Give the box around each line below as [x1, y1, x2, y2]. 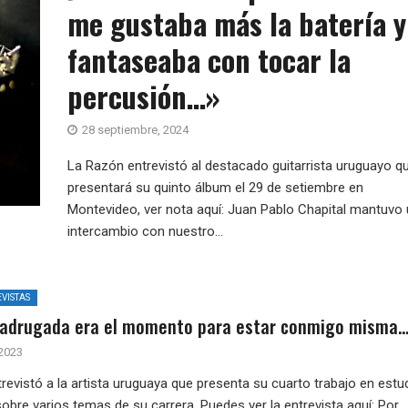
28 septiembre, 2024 [82, 123, 189, 137]
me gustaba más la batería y [67, 2, 406, 45]
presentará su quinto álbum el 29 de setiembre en [67, 179, 363, 196]
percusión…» [67, 75, 220, 117]
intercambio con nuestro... [67, 223, 223, 240]
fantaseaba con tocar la [67, 38, 351, 81]
